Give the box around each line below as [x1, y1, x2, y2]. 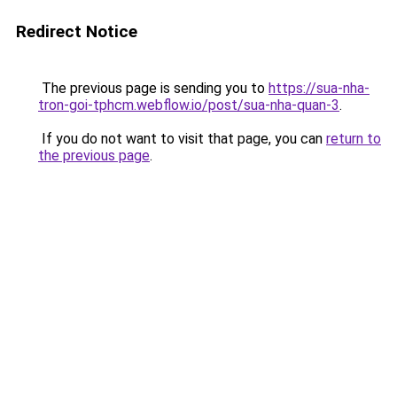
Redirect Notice [16, 21, 137, 42]
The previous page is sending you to [38, 80, 269, 97]
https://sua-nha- [269, 80, 370, 97]
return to [326, 130, 381, 147]
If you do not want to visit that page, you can [38, 130, 326, 147]
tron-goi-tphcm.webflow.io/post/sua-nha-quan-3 [38, 97, 339, 113]
